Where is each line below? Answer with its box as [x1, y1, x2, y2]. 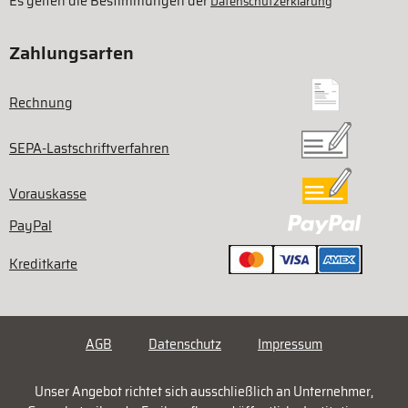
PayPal [9, 216, 52, 237]
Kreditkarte [9, 254, 77, 275]
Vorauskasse [9, 184, 87, 205]
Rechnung [9, 93, 73, 114]
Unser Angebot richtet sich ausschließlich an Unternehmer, [35, 382, 373, 403]
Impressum [258, 334, 322, 355]
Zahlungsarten [9, 38, 134, 68]
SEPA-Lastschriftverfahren [9, 138, 169, 159]
